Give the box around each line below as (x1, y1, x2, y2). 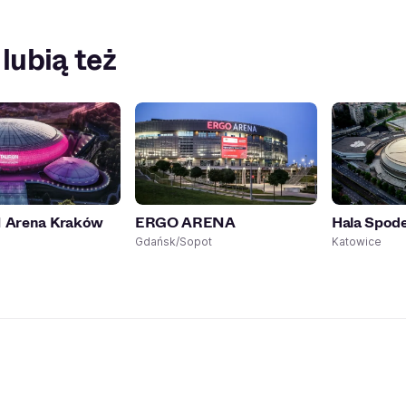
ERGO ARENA (135, 212, 236, 234)
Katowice (332, 235, 382, 249)
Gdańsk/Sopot (135, 235, 212, 249)
